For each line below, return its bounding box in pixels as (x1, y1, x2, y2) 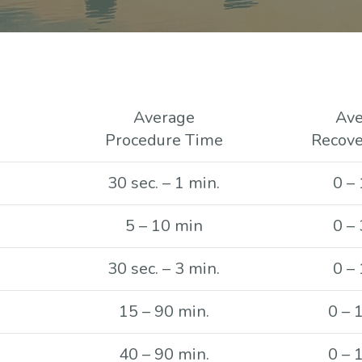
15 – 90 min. (118, 301, 209, 322)
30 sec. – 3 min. (107, 258, 220, 280)
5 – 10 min (124, 215, 203, 237)
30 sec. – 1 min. (107, 172, 220, 194)
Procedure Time (104, 129, 223, 151)
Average (133, 107, 195, 128)
